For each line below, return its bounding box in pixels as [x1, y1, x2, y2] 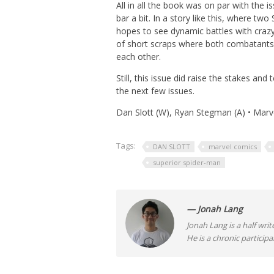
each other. [116, 51, 161, 62]
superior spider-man [153, 158, 221, 167]
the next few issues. [116, 85, 194, 97]
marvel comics [209, 142, 257, 151]
